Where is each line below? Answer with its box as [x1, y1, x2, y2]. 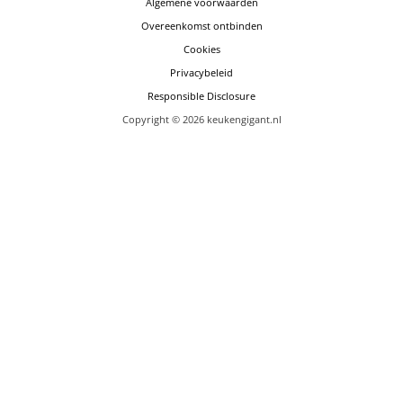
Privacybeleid [170, 65, 233, 79]
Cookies [183, 41, 220, 56]
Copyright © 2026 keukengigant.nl [121, 112, 282, 126]
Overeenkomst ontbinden [140, 18, 263, 32]
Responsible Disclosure [148, 88, 255, 103]
